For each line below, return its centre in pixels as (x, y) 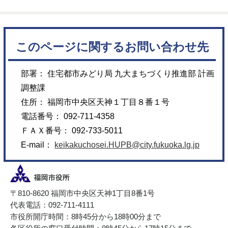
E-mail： (38, 145)
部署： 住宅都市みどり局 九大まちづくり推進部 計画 (118, 73)
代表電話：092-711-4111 (52, 205)
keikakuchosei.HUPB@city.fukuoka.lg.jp (127, 145)
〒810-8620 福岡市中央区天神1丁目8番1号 (82, 193)
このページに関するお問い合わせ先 (112, 47)
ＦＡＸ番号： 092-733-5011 (72, 130)
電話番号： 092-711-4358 (68, 116)
